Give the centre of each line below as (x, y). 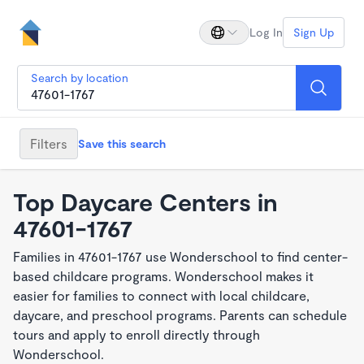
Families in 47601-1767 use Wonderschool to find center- (180, 256)
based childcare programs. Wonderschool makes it (163, 276)
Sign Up (314, 32)
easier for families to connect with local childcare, (161, 295)
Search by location (80, 78)
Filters (49, 143)
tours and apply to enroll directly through (136, 334)
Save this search (122, 143)
